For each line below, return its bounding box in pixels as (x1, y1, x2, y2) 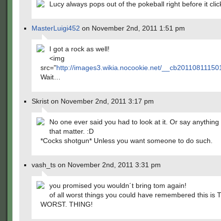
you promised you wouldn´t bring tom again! (49, 182, 186, 189)
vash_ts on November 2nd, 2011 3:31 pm (32, 161, 161, 169)
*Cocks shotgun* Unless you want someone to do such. (40, 137, 213, 145)
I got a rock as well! (49, 45, 110, 53)
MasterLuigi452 (32, 24, 80, 32)
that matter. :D (49, 127, 94, 135)
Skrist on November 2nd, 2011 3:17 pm (32, 97, 154, 105)
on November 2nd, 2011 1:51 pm (80, 24, 185, 32)
